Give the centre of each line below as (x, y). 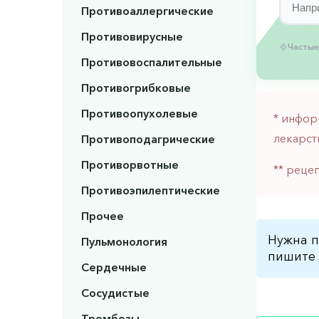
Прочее (102, 216)
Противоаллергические (147, 11)
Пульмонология (124, 242)
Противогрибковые (136, 88)
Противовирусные (132, 37)
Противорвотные (130, 165)
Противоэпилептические (150, 190)
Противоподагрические (148, 139)
